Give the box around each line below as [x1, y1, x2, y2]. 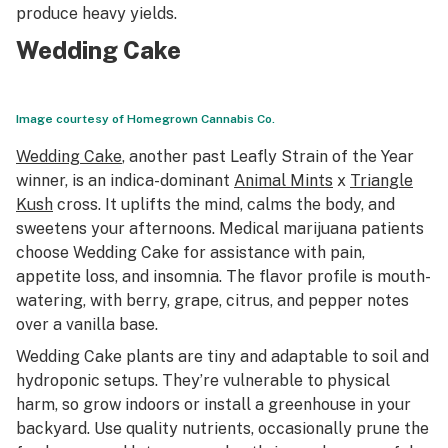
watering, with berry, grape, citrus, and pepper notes [16, 291, 409, 310]
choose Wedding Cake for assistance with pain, [16, 243, 365, 262]
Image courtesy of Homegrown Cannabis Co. [16, 112, 275, 126]
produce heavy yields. [16, 4, 177, 23]
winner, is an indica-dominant [16, 171, 234, 190]
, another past [122, 147, 230, 166]
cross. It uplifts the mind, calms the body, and [53, 195, 395, 214]
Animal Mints [234, 171, 333, 190]
